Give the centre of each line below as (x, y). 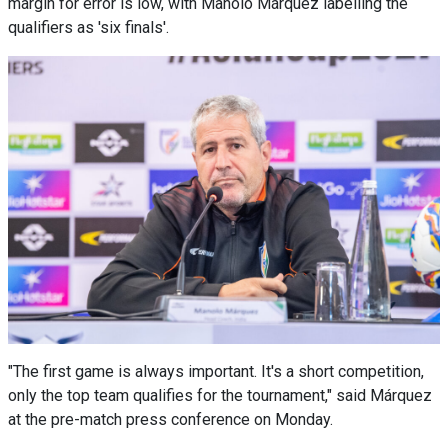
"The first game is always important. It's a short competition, (216, 372)
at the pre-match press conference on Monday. (170, 420)
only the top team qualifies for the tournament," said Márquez (220, 396)
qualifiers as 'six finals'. (88, 27)
